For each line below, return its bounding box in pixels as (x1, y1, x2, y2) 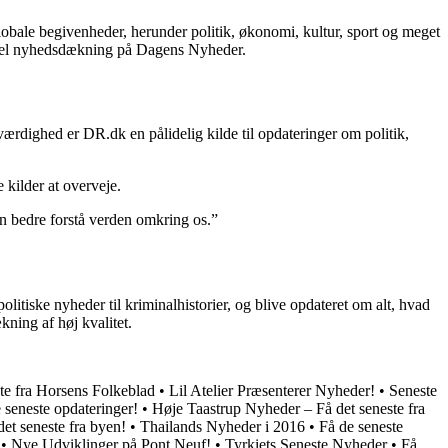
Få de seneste (319, 418, 403, 436)
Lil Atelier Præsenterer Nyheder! (169, 382, 375, 400)
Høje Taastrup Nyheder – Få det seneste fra (152, 400, 425, 418)
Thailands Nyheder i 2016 (140, 418, 305, 436)
